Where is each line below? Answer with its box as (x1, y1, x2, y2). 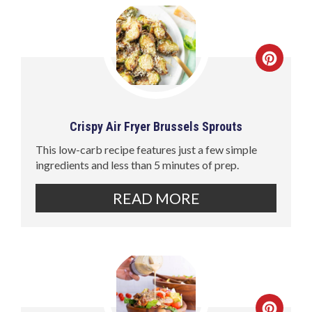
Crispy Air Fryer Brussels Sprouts (70, 118, 242, 134)
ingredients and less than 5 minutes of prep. (36, 157, 240, 171)
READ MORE (112, 189, 200, 207)
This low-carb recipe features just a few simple (36, 142, 258, 156)
